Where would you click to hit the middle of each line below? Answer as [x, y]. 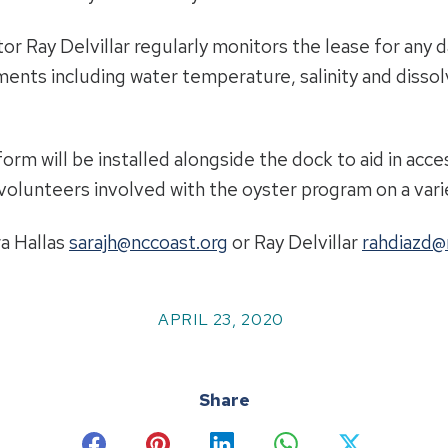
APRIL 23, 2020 [221, 319]
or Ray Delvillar [295, 242]
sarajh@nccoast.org [148, 242]
